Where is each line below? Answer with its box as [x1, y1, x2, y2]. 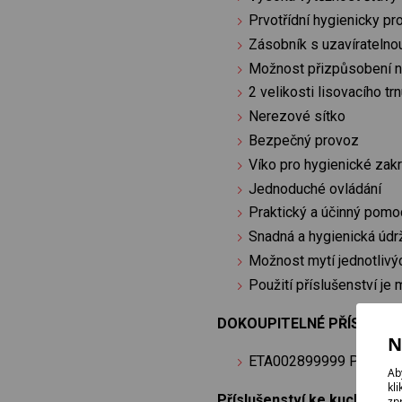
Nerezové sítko [249, 108, 346, 126]
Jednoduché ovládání [249, 179, 382, 197]
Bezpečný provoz [249, 132, 360, 150]
